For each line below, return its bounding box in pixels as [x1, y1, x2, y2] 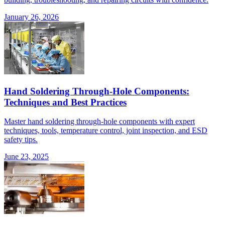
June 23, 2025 [4, 152, 49, 161]
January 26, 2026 [4, 12, 59, 21]
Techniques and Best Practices [4, 96, 127, 107]
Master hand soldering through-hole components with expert [4, 117, 195, 126]
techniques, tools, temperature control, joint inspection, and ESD [4, 126, 207, 135]
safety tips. [4, 135, 38, 144]
